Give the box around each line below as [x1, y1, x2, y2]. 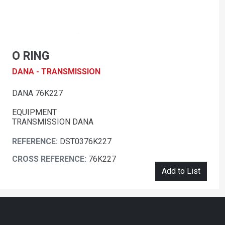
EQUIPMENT [12, 107, 57, 118]
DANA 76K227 [12, 88, 63, 98]
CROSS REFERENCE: [12, 154, 88, 164]
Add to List [162, 166, 200, 176]
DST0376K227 [60, 137, 111, 147]
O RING [12, 49, 50, 63]
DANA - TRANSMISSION [12, 67, 100, 77]
